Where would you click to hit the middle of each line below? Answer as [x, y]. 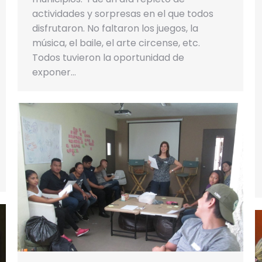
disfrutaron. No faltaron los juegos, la [115, 29]
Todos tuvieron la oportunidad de [108, 58]
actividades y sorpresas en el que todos [123, 14]
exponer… [54, 73]
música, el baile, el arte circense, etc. [117, 43]
